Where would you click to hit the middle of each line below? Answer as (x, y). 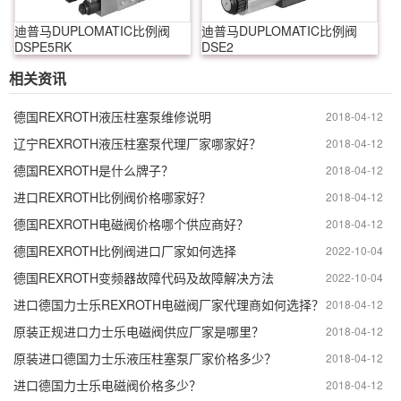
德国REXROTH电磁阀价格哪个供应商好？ (131, 224)
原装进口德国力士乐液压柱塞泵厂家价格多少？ (145, 358)
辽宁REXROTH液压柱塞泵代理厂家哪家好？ (137, 144)
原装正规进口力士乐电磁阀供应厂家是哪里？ (139, 332)
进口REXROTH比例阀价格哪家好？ (112, 197)
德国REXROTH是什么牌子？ (94, 171)
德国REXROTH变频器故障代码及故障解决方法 (144, 278)
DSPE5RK (43, 47)
